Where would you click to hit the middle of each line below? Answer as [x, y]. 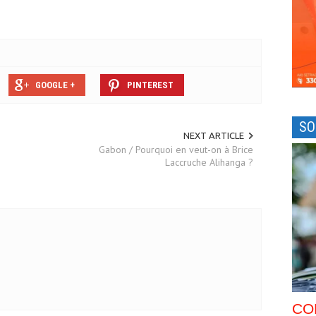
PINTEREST [150, 85]
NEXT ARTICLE [213, 135]
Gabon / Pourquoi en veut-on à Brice [176, 150]
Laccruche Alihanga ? [209, 163]
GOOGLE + [55, 85]
